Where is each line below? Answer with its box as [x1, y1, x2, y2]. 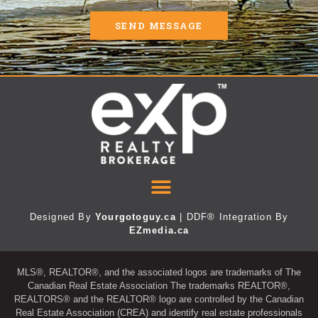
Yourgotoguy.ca [95, 212, 176, 223]
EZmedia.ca [128, 225, 190, 236]
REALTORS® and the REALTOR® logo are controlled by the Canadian [14, 294, 304, 305]
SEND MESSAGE [115, 19, 203, 33]
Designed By [29, 212, 96, 223]
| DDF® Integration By [175, 212, 289, 223]
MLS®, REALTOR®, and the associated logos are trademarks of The [17, 267, 301, 278]
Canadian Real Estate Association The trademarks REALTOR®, [28, 280, 290, 292]
